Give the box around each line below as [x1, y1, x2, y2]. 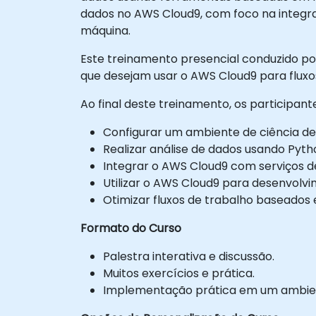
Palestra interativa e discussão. [103, 248, 274, 265]
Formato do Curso [80, 219, 181, 236]
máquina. [80, 22, 130, 39]
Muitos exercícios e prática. [103, 265, 255, 281]
